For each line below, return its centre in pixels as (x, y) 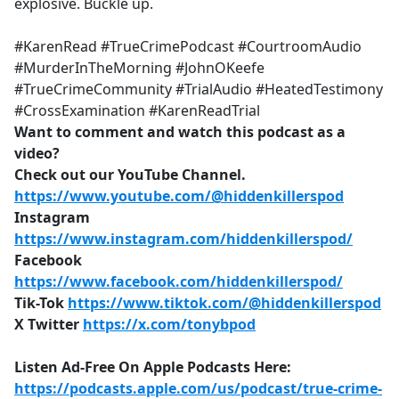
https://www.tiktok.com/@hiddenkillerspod (224, 303)
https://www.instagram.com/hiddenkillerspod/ (183, 239)
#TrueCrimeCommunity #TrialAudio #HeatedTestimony (199, 90)
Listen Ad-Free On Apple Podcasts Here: (153, 367)
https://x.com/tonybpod (169, 325)
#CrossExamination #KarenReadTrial (137, 111)
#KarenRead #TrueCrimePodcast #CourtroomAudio (188, 47)
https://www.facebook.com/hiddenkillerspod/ (179, 282)
